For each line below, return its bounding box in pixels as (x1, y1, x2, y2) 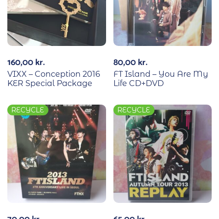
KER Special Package (7, 78, 92, 88)
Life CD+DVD (113, 78, 164, 88)
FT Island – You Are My (113, 69, 208, 79)
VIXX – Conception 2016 (7, 69, 100, 79)
